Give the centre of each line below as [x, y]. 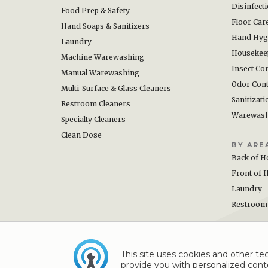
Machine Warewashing [103, 57]
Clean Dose [81, 135]
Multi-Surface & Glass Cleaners [116, 88]
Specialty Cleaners [93, 119]
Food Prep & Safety [95, 10]
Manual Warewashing [100, 73]
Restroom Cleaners [96, 104]
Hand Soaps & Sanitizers [105, 26]
